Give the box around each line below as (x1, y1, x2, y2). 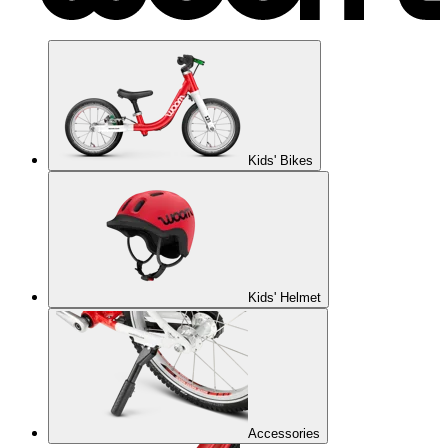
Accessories (248, 426, 320, 442)
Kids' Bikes (248, 153, 313, 169)
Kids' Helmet (248, 290, 321, 306)
